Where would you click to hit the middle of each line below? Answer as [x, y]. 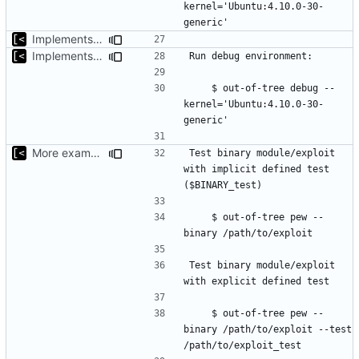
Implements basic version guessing [98, 38]
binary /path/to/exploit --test [268, 329]
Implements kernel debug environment [98, 55]
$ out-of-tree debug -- [200, 88]
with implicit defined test [256, 169]
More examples [95, 152]
